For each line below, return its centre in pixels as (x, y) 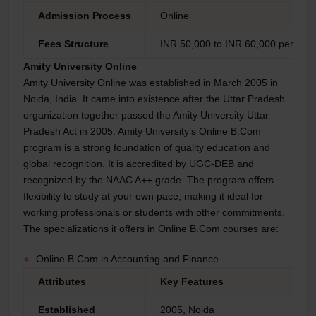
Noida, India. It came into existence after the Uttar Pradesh (154, 99)
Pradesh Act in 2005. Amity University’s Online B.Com (142, 132)
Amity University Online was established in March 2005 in (151, 83)
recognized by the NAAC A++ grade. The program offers (148, 180)
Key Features (192, 282)
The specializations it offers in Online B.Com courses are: (151, 229)
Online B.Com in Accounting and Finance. (130, 259)
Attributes (62, 282)
